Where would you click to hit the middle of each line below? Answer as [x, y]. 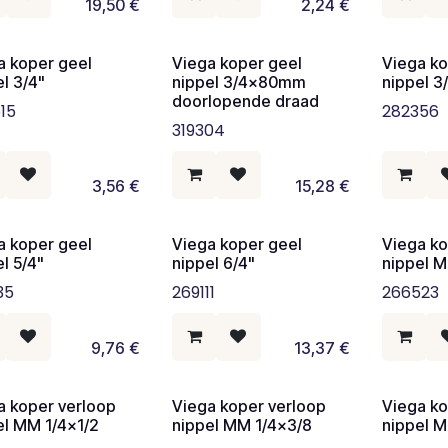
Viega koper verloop [249, 406]
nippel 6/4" [214, 263]
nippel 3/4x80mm [239, 82]
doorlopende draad [246, 101]
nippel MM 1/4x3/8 [242, 425]
